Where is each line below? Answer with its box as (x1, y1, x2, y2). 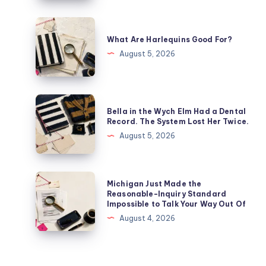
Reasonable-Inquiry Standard (107, 189, 227, 198)
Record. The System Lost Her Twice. (107, 117, 251, 126)
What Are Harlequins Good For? (107, 34, 233, 44)
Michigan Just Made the (107, 179, 202, 188)
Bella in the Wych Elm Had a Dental (107, 107, 246, 116)
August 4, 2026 (119, 213, 175, 223)
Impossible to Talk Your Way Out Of (107, 199, 246, 208)
